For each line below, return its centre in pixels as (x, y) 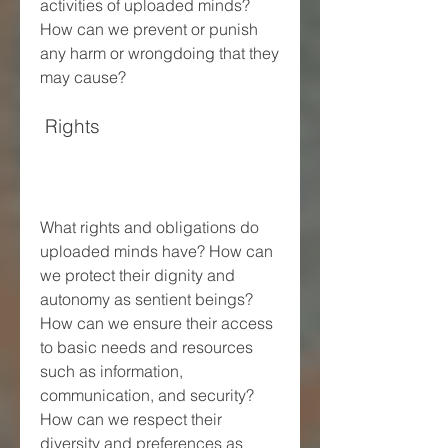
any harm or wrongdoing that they (159, 52)
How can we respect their (131, 418)
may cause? (83, 76)
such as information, (111, 370)
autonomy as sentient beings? (146, 298)
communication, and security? (147, 394)
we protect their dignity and (137, 274)
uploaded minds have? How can (156, 250)
